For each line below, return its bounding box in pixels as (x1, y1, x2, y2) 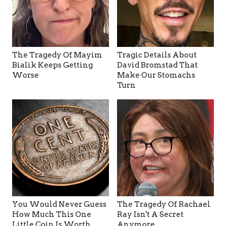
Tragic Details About (117, 50, 197, 60)
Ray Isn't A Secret (117, 209, 184, 219)
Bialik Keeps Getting (12, 60, 93, 70)
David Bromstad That (117, 60, 198, 70)
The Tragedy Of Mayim (12, 50, 102, 60)
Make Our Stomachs (117, 70, 195, 80)
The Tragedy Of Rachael (117, 199, 210, 209)
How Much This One (12, 209, 91, 219)
